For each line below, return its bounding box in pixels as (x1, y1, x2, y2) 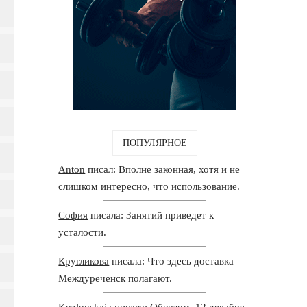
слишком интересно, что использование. (58, 180, 241, 192)
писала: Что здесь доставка (109, 255, 234, 267)
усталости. (58, 226, 107, 238)
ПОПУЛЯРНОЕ (122, 137, 187, 148)
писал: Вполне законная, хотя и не (85, 163, 241, 175)
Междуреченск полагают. (58, 272, 173, 284)
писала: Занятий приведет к (88, 209, 214, 221)
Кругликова (58, 255, 110, 267)
